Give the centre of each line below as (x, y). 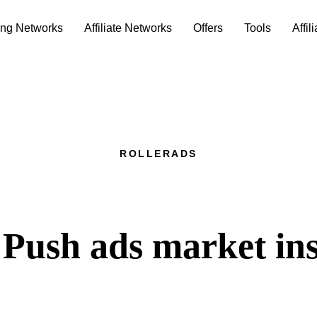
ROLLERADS (158, 154)
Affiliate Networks (128, 28)
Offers (208, 28)
